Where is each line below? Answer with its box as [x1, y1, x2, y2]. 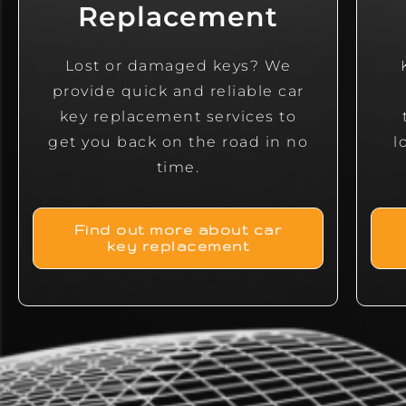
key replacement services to [59, 108, 297, 126]
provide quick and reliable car [52, 82, 304, 101]
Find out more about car [73, 222, 283, 238]
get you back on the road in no [48, 133, 309, 151]
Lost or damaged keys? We [64, 57, 292, 75]
